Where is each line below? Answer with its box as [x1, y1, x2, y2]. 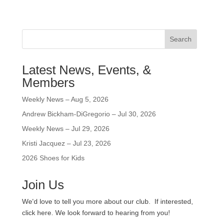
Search [170, 35, 192, 43]
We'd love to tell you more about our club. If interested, [22, 197, 193, 205]
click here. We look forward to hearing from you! [22, 208, 172, 217]
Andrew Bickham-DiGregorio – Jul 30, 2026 [22, 109, 156, 118]
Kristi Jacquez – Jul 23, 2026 [22, 139, 111, 147]
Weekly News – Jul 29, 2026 [22, 124, 109, 132]
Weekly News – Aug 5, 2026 [22, 95, 109, 103]
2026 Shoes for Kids [22, 153, 85, 162]
